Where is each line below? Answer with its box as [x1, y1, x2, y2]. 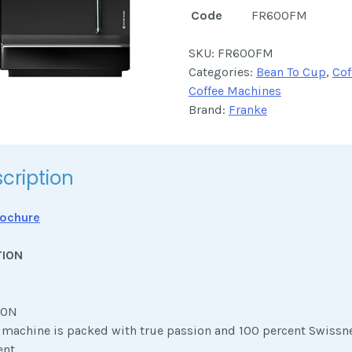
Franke [228, 102, 267, 117]
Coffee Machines [188, 83, 281, 98]
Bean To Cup [255, 64, 326, 79]
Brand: [188, 102, 229, 117]
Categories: [188, 64, 256, 79]
